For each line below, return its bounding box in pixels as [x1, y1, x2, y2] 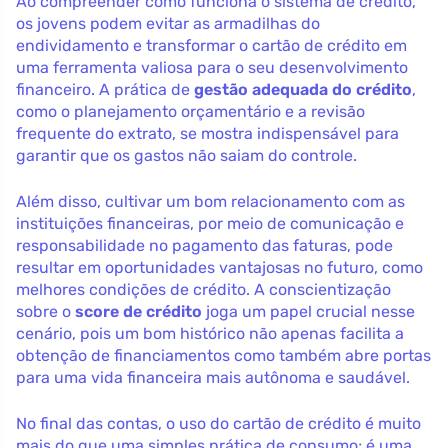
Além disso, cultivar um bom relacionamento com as [16, 191, 405, 211]
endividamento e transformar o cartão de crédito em [16, 35, 407, 55]
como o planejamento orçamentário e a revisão [16, 101, 365, 121]
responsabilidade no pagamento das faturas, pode [16, 235, 393, 255]
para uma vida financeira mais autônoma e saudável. [16, 367, 410, 387]
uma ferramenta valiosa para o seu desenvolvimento [16, 57, 408, 77]
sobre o [16, 301, 75, 321]
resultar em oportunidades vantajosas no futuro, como [16, 257, 423, 277]
